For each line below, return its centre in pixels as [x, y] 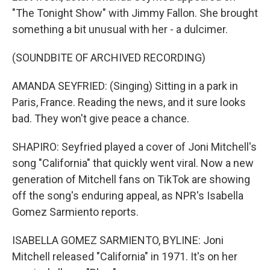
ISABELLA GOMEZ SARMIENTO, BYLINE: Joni [118, 240]
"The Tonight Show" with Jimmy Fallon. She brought [135, 13]
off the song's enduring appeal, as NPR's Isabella [128, 196]
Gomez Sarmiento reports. [75, 212]
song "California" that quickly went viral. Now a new [133, 163]
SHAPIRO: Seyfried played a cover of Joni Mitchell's [134, 147]
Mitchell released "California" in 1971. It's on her [125, 256]
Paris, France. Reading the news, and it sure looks [129, 102]
